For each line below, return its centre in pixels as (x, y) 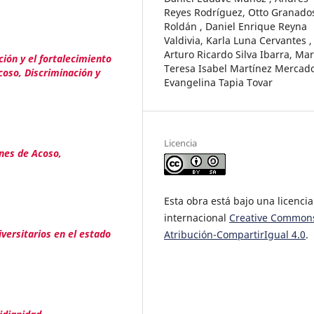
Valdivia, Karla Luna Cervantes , (238, 40)
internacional (197, 217)
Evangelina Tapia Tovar (218, 82)
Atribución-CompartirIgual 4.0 (235, 234)
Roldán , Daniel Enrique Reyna (235, 26)
